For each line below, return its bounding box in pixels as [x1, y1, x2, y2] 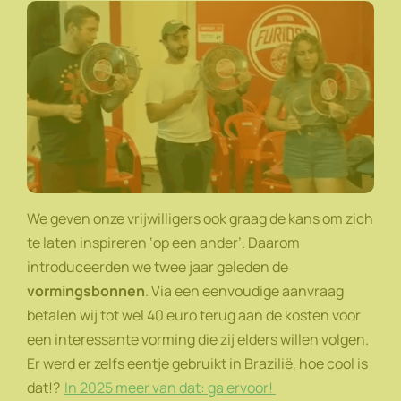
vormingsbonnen [27, 281, 145, 302]
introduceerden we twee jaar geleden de [27, 257, 288, 277]
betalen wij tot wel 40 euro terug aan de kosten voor [27, 305, 361, 326]
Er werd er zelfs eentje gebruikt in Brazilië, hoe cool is [27, 354, 368, 374]
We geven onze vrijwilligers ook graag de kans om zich [27, 209, 373, 229]
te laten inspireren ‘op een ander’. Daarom [27, 233, 300, 253]
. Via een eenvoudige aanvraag [145, 281, 344, 302]
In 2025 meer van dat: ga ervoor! [64, 378, 276, 398]
